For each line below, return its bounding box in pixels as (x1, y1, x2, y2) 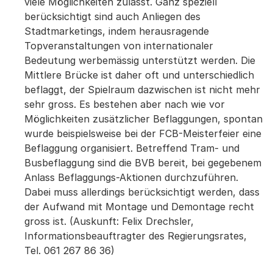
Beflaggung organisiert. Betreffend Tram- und (24, 142, 239, 154)
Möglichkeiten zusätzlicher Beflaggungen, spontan (24, 113, 263, 125)
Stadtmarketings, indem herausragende (24, 25, 209, 37)
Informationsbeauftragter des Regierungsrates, (24, 230, 247, 242)
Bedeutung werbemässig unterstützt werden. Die (24, 54, 255, 66)
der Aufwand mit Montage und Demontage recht (24, 200, 254, 213)
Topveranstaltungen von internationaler (24, 40, 213, 52)
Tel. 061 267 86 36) (24, 244, 115, 257)
